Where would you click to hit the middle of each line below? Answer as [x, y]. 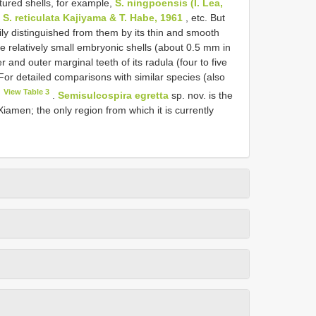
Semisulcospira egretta [114, 95]
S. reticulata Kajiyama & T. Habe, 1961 [93, 17]
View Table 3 [27, 91]
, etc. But [204, 17]
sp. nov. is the [201, 95]
